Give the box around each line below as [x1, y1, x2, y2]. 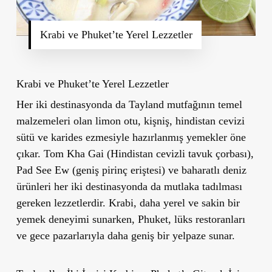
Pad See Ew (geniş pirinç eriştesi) [16, 164, 165, 177]
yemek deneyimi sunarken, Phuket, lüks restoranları [16, 213, 245, 226]
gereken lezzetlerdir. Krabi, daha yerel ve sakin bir [16, 197, 240, 209]
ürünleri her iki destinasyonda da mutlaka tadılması [16, 180, 242, 193]
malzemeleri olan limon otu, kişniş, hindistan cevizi [16, 115, 245, 127]
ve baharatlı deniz [165, 164, 246, 177]
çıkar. [16, 148, 44, 160]
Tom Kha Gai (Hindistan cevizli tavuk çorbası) [43, 148, 251, 160]
